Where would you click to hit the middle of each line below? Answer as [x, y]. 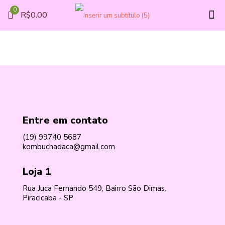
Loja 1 [37, 172]
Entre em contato [65, 120]
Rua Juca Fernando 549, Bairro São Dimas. [94, 188]
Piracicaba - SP [48, 198]
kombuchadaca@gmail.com [69, 147]
